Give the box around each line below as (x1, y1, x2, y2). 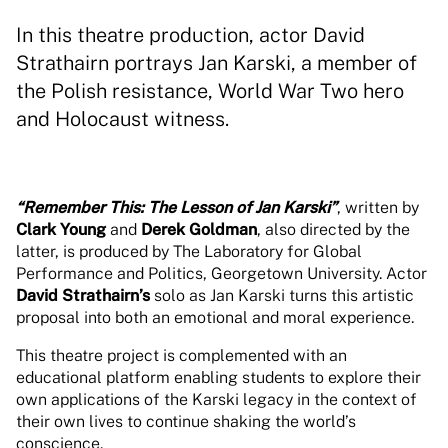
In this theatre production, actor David (16, 23, 365, 47)
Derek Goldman (141, 220, 257, 239)
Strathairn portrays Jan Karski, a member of (16, 51, 417, 75)
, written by (337, 198, 419, 217)
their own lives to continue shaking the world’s (16, 412, 356, 431)
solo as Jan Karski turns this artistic (150, 286, 414, 305)
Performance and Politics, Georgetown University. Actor (16, 264, 427, 283)
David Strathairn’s (16, 286, 150, 305)
